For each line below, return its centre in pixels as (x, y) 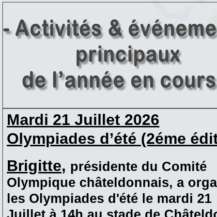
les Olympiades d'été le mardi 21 (109, 199)
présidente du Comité (139, 167)
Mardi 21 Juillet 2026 (83, 120)
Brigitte (34, 166)
